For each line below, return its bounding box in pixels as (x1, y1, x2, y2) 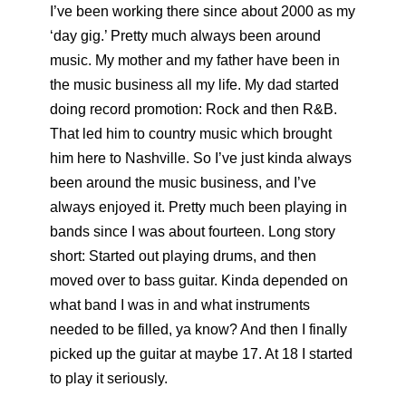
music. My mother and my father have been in (50, 53, 340, 69)
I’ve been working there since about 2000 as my (50, 4, 355, 20)
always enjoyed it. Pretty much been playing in (50, 199, 347, 216)
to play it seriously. (50, 371, 168, 387)
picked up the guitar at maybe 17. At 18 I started (50, 346, 353, 362)
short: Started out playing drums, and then (50, 248, 316, 265)
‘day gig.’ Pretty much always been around (50, 28, 321, 44)
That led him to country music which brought (50, 126, 332, 142)
